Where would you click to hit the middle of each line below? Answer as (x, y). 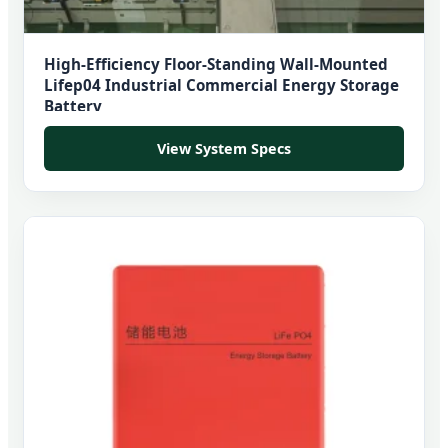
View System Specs (224, 148)
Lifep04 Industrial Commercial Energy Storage (221, 84)
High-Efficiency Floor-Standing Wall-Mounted (216, 63)
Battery (73, 105)
